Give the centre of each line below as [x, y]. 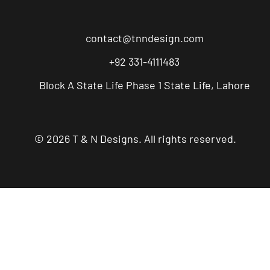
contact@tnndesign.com [144, 38]
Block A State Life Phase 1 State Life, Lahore [144, 85]
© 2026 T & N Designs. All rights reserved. [135, 138]
